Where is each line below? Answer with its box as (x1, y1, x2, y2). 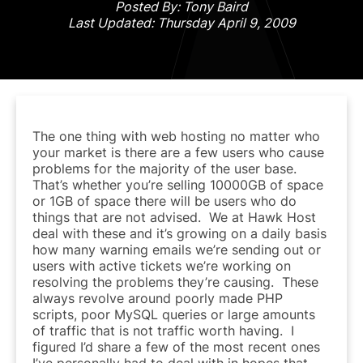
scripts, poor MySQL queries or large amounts (32, 305, 315, 322)
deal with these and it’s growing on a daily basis (32, 224, 327, 241)
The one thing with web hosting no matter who (32, 127, 320, 144)
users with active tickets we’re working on (32, 257, 291, 274)
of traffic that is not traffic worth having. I (32, 322, 294, 339)
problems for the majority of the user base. (32, 160, 301, 177)
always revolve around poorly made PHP (32, 289, 283, 306)
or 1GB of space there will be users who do (32, 192, 297, 209)
